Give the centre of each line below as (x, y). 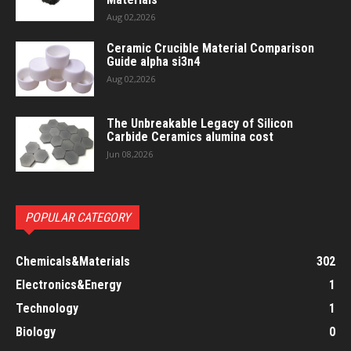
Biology (36, 331)
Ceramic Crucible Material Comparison (210, 48)
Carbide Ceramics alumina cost (190, 136)
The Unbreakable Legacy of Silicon (200, 123)
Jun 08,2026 (130, 154)
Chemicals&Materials (73, 261)
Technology (47, 308)
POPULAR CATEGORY (78, 217)
